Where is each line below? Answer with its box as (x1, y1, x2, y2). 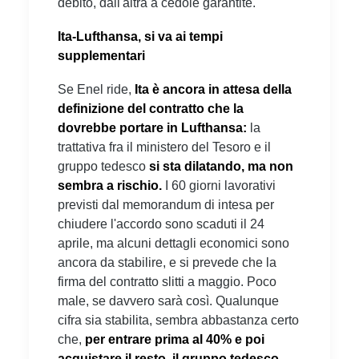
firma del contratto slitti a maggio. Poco (58, 274, 276, 288)
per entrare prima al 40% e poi (85, 332, 264, 346)
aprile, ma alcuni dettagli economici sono (58, 236, 289, 250)
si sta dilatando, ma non (149, 159, 293, 173)
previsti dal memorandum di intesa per (58, 197, 274, 212)
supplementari (58, 48, 145, 63)
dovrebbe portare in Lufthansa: (58, 120, 247, 135)
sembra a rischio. (58, 178, 165, 192)
